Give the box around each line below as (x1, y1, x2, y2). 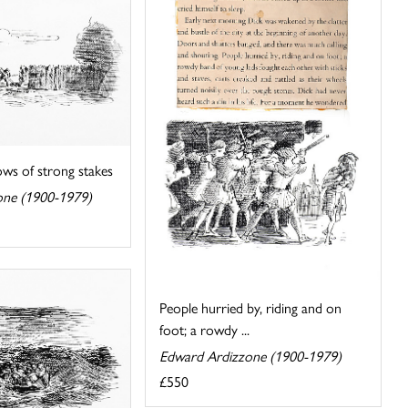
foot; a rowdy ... (159, 319, 250, 341)
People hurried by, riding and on (159, 297, 342, 319)
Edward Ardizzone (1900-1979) (159, 345, 342, 367)
